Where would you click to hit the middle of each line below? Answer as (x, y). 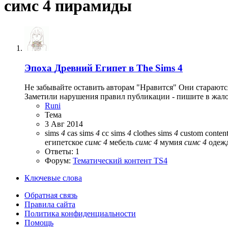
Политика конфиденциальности (80, 214)
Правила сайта (50, 205)
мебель (121, 142)
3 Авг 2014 (64, 124)
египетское (65, 142)
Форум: (59, 161)
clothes (145, 133)
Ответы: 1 (62, 152)
